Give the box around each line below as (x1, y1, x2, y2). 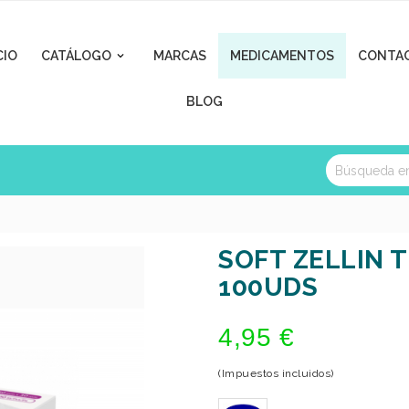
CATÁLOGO (41, 48, 111, 63)
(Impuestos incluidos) (218, 367, 334, 380)
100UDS (218, 272, 318, 302)
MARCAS (153, 48, 206, 63)
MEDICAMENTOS (230, 48, 334, 63)
